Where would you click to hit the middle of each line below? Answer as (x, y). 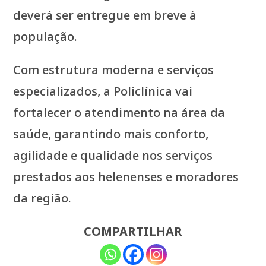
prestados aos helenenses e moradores (126, 177)
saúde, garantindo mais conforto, (111, 134)
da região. (42, 198)
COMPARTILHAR (133, 232)
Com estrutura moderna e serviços (114, 70)
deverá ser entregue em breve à (105, 15)
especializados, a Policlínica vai (103, 91)
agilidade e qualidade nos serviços (113, 156)
